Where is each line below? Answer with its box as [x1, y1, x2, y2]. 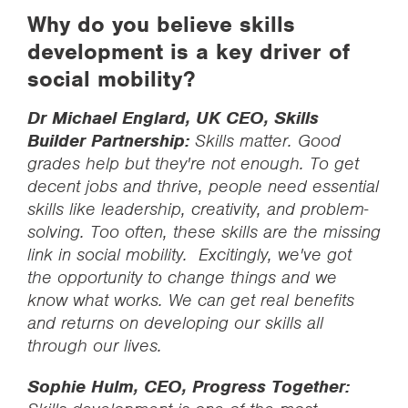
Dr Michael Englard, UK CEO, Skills [27, 107, 319, 129]
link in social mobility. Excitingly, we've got [27, 243, 352, 266]
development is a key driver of [27, 37, 350, 66]
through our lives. [27, 334, 168, 357]
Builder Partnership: [27, 129, 189, 152]
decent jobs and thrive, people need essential [27, 175, 379, 198]
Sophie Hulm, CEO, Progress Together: [27, 375, 350, 398]
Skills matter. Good [189, 129, 341, 152]
